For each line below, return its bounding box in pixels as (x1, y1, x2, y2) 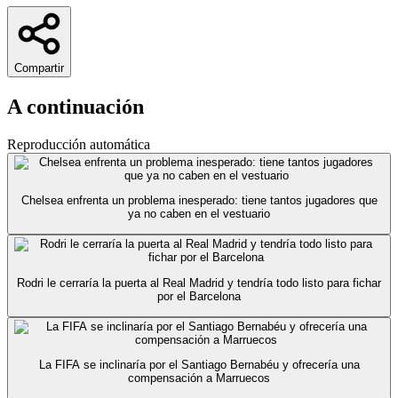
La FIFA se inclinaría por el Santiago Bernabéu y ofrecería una (38, 358, 360, 372)
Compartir (14, 60, 64, 75)
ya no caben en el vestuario (128, 207, 270, 221)
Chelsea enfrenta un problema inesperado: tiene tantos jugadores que (20, 194, 378, 208)
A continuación (7, 94, 144, 118)
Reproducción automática (7, 136, 150, 152)
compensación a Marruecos (128, 371, 270, 386)
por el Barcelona (157, 289, 241, 303)
